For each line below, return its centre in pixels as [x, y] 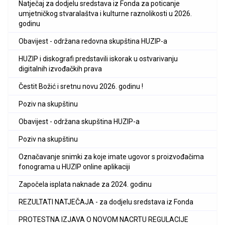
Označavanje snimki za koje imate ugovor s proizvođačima [111, 157]
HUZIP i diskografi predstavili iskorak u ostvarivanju [98, 59]
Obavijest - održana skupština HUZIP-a [79, 122]
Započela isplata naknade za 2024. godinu [85, 185]
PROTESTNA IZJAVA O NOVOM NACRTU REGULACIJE [103, 220]
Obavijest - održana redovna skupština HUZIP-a [93, 41]
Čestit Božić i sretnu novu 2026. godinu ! [81, 87]
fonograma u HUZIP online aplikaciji [74, 167]
